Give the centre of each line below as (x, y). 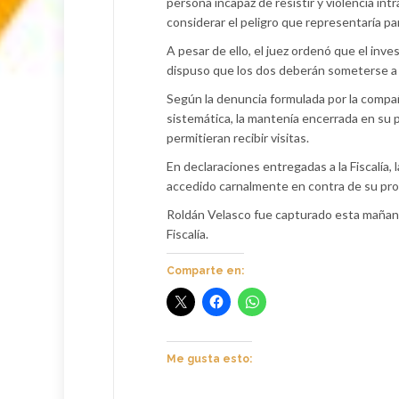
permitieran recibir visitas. (238, 138)
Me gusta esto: (209, 359)
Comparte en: (205, 271)
